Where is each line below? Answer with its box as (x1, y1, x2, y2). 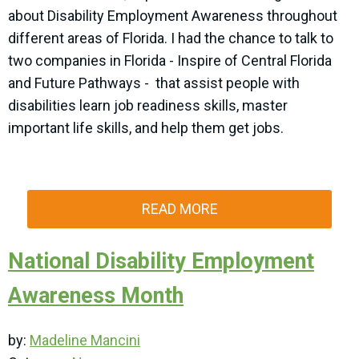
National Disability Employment (8, 248, 314, 275)
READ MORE (141, 200, 218, 218)
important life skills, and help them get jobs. (8, 119, 287, 137)
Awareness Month (8, 283, 184, 309)
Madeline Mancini (30, 332, 140, 349)
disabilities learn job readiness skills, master (8, 97, 288, 115)
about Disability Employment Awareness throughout (8, 7, 337, 25)
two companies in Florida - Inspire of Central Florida (8, 52, 332, 70)
